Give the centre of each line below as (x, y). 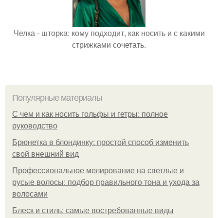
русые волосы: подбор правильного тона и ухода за (106, 182)
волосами (30, 194)
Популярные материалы (57, 98)
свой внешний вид (45, 154)
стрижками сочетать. (109, 44)
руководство (35, 126)
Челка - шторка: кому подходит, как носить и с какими (109, 33)
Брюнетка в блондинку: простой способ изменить (100, 142)
